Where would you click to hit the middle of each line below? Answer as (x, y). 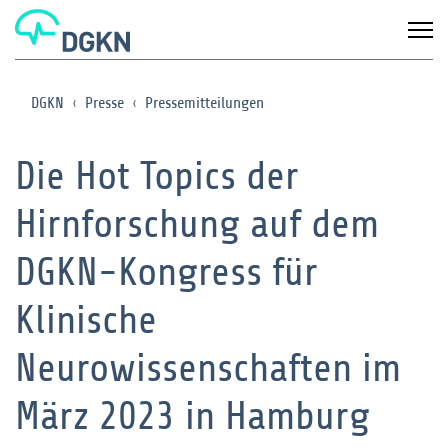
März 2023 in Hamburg (192, 416)
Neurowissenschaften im (208, 368)
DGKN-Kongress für (166, 272)
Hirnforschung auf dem (197, 224)
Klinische (86, 320)
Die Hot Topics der (157, 176)
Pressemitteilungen (204, 103)
